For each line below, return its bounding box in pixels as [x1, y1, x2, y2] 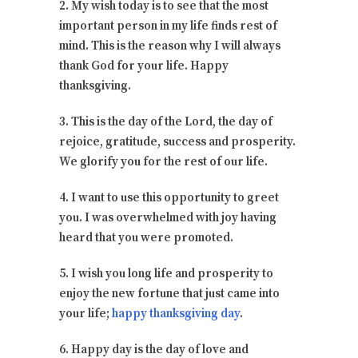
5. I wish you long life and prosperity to [59, 265, 273, 281]
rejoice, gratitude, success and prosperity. [59, 133, 296, 149]
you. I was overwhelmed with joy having [59, 209, 276, 225]
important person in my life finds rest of [59, 18, 277, 34]
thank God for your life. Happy [59, 58, 229, 74]
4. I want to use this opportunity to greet [59, 189, 279, 205]
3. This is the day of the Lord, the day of [59, 113, 272, 129]
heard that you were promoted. [59, 229, 233, 245]
